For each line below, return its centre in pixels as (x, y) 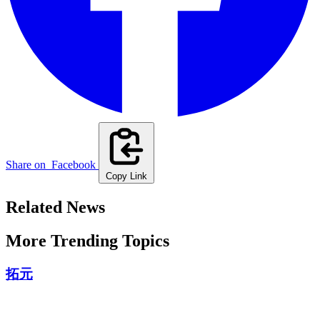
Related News (55, 207)
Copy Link (126, 176)
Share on (27, 165)
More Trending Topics (87, 241)
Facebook (74, 165)
